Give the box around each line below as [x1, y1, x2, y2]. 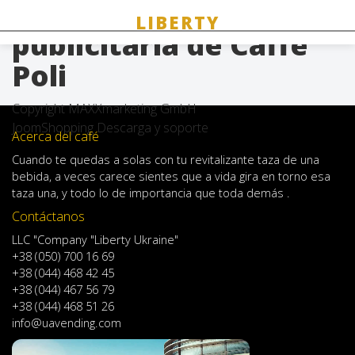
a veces [55, 168, 96, 184]
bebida [12, 168, 49, 184]
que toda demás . [192, 185, 290, 200]
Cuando [12, 151, 52, 167]
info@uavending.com [12, 315, 121, 330]
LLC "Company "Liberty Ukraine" [12, 231, 178, 247]
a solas [113, 151, 151, 167]
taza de [258, 151, 297, 167]
